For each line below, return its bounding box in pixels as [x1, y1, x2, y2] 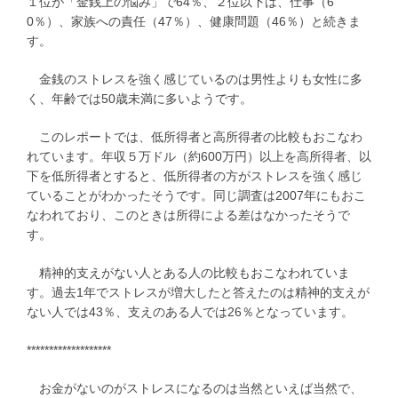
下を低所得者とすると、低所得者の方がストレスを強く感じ [27, 168, 362, 183]
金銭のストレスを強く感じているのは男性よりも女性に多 [27, 71, 362, 86]
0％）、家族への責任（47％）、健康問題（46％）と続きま [27, 13, 361, 28]
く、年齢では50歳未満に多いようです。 [27, 91, 252, 106]
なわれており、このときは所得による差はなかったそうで [27, 207, 350, 222]
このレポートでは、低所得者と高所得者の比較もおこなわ [27, 129, 362, 144]
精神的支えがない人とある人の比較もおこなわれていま [27, 265, 350, 280]
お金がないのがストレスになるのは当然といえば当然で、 [27, 381, 362, 396]
